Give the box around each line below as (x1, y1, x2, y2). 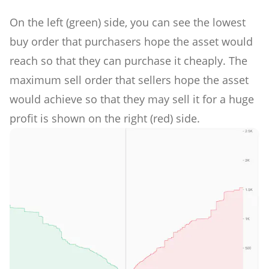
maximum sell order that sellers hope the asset (10, 73, 249, 88)
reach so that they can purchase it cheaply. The (10, 53, 247, 68)
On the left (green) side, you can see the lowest (10, 15, 246, 30)
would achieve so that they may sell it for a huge (10, 92, 254, 107)
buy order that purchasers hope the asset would (10, 34, 253, 49)
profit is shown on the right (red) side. (10, 111, 200, 126)
